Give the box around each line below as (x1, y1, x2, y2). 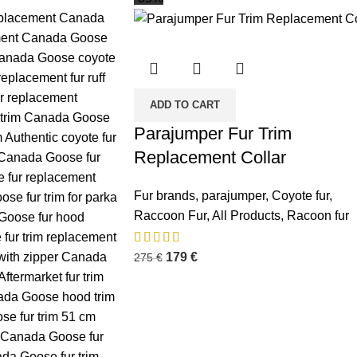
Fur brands (133, 189, 195, 203)
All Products (211, 209, 280, 223)
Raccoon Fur (133, 209, 206, 223)
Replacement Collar (133, 147, 286, 168)
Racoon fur (286, 209, 349, 223)
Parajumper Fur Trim (133, 124, 292, 144)
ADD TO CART (149, 99, 220, 112)
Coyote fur (271, 189, 329, 203)
